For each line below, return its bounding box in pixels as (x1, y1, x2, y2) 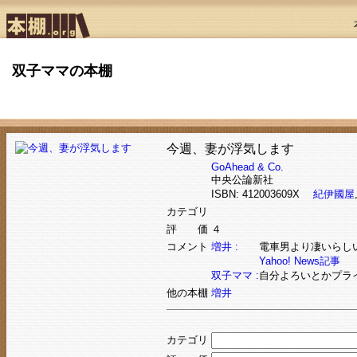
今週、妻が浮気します (166, 142, 294, 156)
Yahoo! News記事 (258, 255, 340, 268)
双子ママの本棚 (12, 63, 113, 80)
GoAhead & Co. (210, 161, 284, 174)
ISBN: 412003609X (210, 188, 313, 201)
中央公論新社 (210, 174, 273, 186)
